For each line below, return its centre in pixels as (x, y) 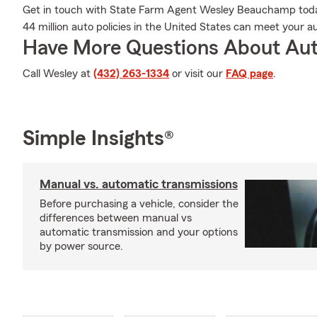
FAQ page (249, 74)
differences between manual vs (116, 218)
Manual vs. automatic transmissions (139, 184)
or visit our (197, 74)
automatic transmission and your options (139, 232)
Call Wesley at (58, 74)
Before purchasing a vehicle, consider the (139, 204)
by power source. (81, 246)
